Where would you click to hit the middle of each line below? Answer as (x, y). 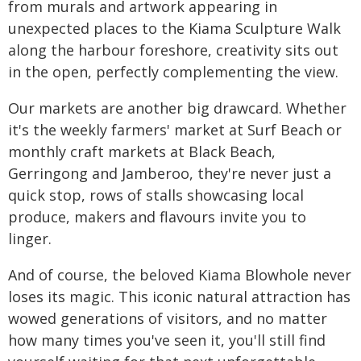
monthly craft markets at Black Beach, (142, 152)
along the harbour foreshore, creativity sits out (173, 50)
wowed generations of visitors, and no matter (168, 319)
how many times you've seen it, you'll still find (167, 340)
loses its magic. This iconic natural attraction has (179, 297)
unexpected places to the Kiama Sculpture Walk (174, 29)
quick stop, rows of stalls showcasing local (156, 195)
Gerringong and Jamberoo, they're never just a (170, 174)
